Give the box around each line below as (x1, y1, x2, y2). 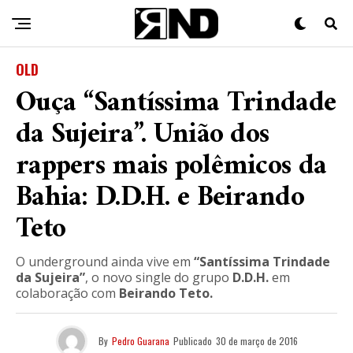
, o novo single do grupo (85, 269, 232, 286)
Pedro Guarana (111, 334, 169, 347)
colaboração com (16, 284, 119, 302)
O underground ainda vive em (16, 253, 194, 270)
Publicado (173, 334, 212, 347)
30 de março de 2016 (215, 334, 298, 347)
